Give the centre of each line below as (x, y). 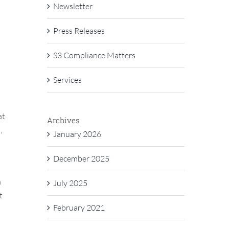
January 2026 (77, 134)
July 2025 (70, 183)
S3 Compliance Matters (94, 55)
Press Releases (79, 30)
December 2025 (81, 158)
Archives (63, 120)
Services (67, 79)
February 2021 (79, 208)
